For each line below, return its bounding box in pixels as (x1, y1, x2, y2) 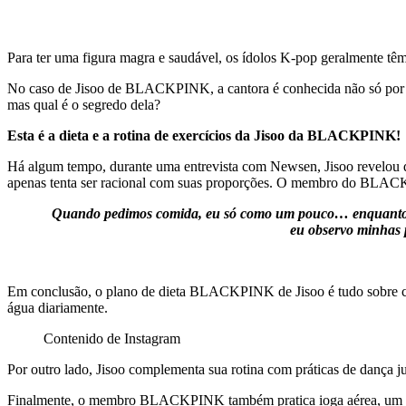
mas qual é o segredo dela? (7, 96, 160, 112)
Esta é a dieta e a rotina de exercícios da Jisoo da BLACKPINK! (7, 127, 401, 143)
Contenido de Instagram (43, 330, 180, 346)
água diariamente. (7, 299, 108, 315)
